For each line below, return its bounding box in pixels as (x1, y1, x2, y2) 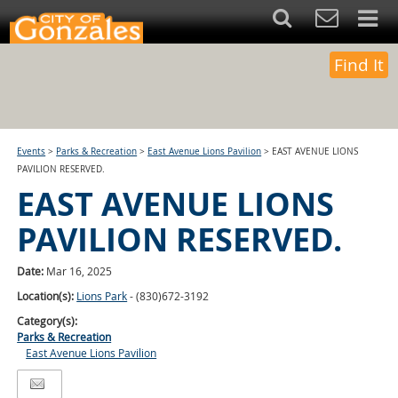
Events (17, 146, 46, 157)
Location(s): (17, 289, 77, 303)
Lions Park (76, 289, 128, 303)
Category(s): (17, 314, 78, 328)
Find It (334, 53, 384, 76)
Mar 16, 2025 (46, 264, 113, 278)
